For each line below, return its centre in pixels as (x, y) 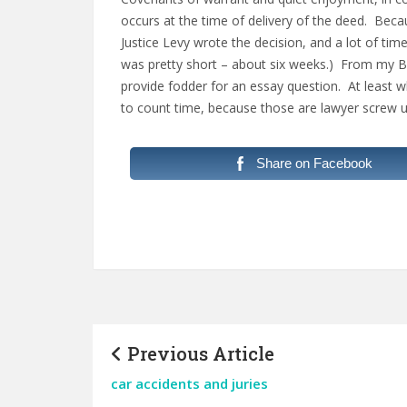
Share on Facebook (314, 163)
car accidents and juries (189, 383)
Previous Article (199, 353)
